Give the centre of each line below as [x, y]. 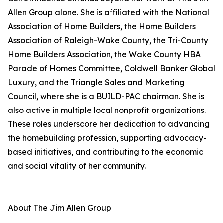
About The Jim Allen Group [59, 208]
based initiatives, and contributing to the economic [106, 152]
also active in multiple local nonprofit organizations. [107, 110]
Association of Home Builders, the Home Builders [102, 27]
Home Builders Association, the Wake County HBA [104, 55]
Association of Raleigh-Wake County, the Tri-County [108, 41]
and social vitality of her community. [77, 166]
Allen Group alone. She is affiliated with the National [109, 13]
